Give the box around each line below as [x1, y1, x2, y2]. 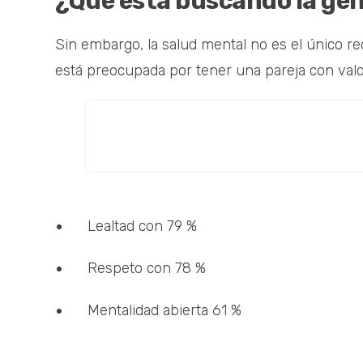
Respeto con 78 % [88, 259, 206, 278]
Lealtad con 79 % [88, 217, 197, 236]
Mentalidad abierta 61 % [88, 301, 241, 320]
